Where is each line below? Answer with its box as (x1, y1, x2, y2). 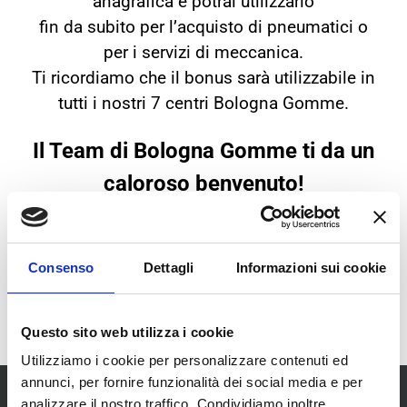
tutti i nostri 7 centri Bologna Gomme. (58, 93, 349, 114)
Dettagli (144, 259, 194, 275)
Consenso (28, 259, 94, 275)
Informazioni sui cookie (235, 259, 386, 275)
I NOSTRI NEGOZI (173, 233, 234, 244)
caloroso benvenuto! (103, 170, 304, 196)
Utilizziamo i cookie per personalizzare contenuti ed (21, 352, 348, 368)
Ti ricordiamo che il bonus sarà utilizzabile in (32, 67, 375, 88)
